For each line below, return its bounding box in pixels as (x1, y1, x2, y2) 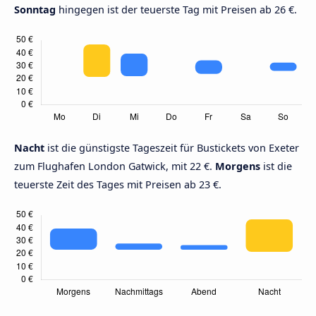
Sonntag (14, 3, 56, 17)
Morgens (215, 159, 260, 174)
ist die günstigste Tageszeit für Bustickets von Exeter (47, 141, 299, 155)
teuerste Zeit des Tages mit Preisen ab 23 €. (14, 178, 221, 192)
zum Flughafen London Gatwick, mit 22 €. (14, 159, 215, 174)
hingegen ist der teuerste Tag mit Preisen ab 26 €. (56, 3, 297, 17)
